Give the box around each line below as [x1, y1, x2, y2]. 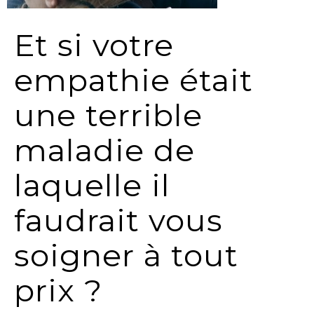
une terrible [14, 96, 203, 134]
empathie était [14, 61, 253, 99]
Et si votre [14, 26, 174, 64]
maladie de [14, 131, 195, 169]
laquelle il [14, 166, 170, 204]
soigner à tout [14, 236, 238, 274]
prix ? [14, 271, 102, 309]
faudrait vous [14, 201, 223, 239]
